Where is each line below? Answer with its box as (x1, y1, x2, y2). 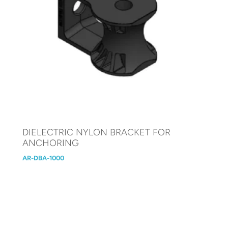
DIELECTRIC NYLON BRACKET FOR (22, 126, 171, 138)
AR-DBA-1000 (22, 154, 65, 162)
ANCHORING (22, 137, 79, 149)
